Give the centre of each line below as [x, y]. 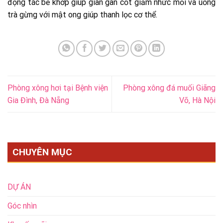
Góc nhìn [22, 206]
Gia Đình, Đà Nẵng [38, 100]
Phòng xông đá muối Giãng [169, 88]
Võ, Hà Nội [197, 100]
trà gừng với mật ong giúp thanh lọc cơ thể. [82, 14]
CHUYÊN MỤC [42, 152]
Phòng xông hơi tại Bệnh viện [58, 88]
